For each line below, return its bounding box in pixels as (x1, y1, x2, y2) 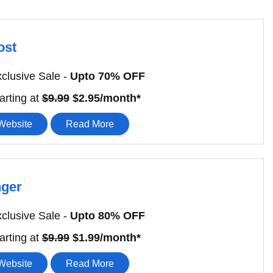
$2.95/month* (69, 92, 141, 105)
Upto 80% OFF (69, 210, 145, 222)
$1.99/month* (69, 232, 141, 244)
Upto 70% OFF (69, 70, 145, 83)
